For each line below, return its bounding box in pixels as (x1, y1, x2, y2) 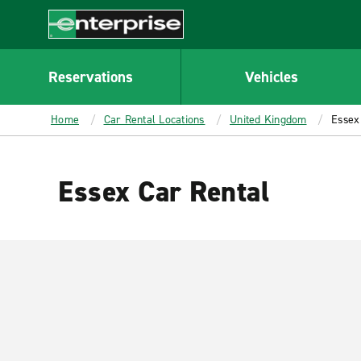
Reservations (48, 66, 133, 87)
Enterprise (48, 38, 107, 56)
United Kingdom (230, 112, 307, 127)
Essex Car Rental (58, 172, 269, 211)
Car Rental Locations (103, 112, 205, 127)
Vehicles (244, 66, 298, 87)
